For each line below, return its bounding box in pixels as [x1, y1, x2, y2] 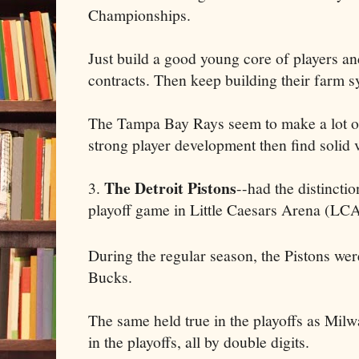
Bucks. [88, 265, 132, 288]
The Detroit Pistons [100, 175, 236, 200]
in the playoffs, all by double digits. [88, 330, 309, 353]
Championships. [88, 3, 191, 26]
